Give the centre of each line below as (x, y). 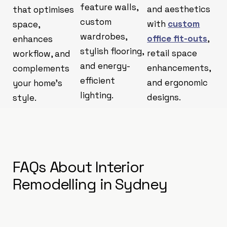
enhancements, (179, 68)
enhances (33, 39)
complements (41, 68)
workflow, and (42, 53)
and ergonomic (178, 82)
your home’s (37, 83)
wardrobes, (103, 36)
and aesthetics (179, 9)
